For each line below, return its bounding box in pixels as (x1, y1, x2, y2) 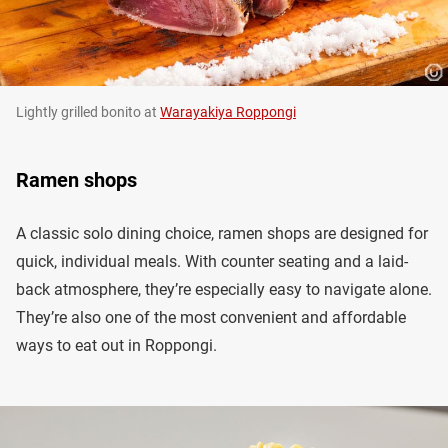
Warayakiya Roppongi (160, 103, 296, 120)
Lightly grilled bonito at (16, 103, 160, 120)
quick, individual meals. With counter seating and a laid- (16, 251, 408, 271)
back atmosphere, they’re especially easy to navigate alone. (16, 279, 432, 299)
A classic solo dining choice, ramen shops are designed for (16, 223, 428, 243)
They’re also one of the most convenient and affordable (16, 307, 406, 327)
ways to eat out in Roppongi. (16, 335, 217, 355)
